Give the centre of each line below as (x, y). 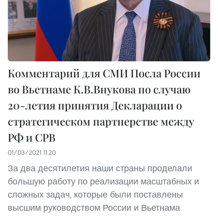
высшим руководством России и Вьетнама (94, 207)
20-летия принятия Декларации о (95, 105)
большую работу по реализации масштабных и (103, 181)
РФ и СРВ (32, 137)
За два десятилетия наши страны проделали (100, 168)
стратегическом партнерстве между (101, 121)
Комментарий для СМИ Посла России (104, 73)
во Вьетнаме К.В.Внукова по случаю (99, 89)
